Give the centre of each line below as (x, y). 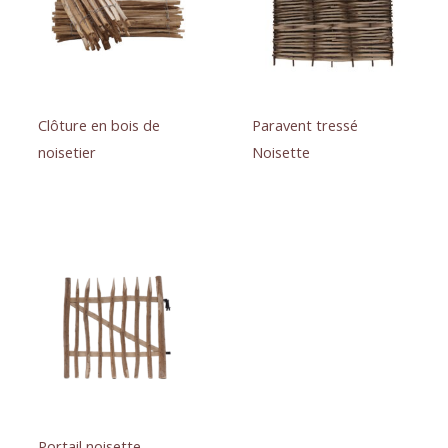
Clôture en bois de (98, 125)
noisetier (66, 152)
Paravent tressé (304, 125)
